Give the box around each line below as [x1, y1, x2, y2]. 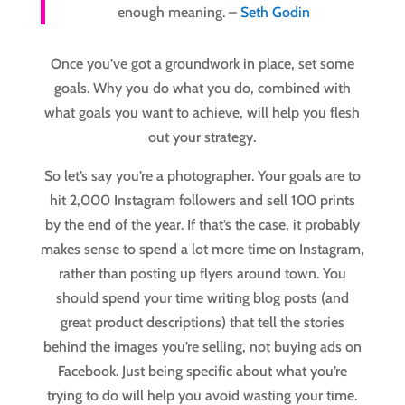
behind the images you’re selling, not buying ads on [42, 338, 362, 356]
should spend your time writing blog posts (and [55, 289, 349, 307]
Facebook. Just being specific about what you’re [57, 363, 347, 381]
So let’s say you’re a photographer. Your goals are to [43, 167, 361, 185]
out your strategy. [148, 128, 257, 146]
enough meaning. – [117, 4, 240, 22]
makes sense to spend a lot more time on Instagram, [40, 240, 364, 259]
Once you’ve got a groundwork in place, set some [50, 55, 354, 73]
